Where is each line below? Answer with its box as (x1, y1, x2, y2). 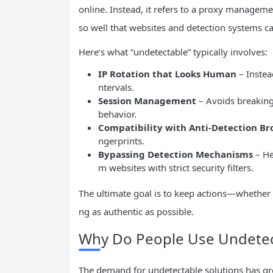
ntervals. (98, 81, 134, 94)
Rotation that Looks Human (107, 68, 236, 80)
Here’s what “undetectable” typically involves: (79, 46, 268, 58)
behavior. (98, 108, 136, 121)
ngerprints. (98, 135, 144, 147)
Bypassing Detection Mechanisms (98, 148, 253, 161)
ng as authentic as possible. (79, 205, 194, 218)
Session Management (98, 94, 196, 107)
